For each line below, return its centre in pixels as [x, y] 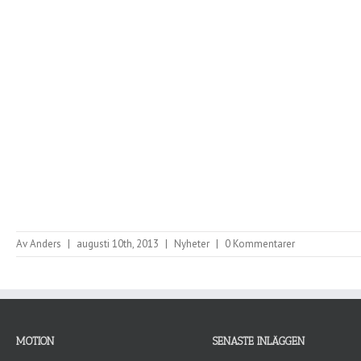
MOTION [35, 341]
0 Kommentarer [260, 244]
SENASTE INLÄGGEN [259, 341]
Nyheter [192, 244]
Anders [46, 244]
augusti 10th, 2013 [118, 244]
